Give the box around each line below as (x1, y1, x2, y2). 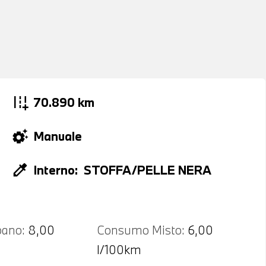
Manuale (34, 127, 83, 144)
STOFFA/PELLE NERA (84, 161, 212, 178)
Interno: (34, 161, 78, 178)
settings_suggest (11, 126, 34, 145)
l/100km (96, 240, 141, 258)
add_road (11, 93, 34, 112)
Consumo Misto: (96, 221, 185, 239)
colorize (11, 160, 34, 179)
